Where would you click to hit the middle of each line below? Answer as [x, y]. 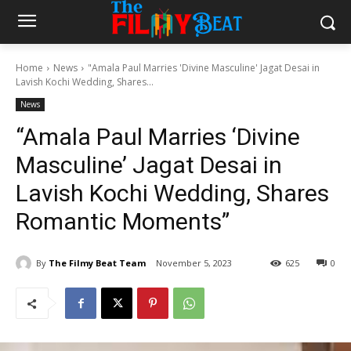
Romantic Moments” [123, 221]
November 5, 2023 [194, 263]
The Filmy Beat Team [97, 262]
